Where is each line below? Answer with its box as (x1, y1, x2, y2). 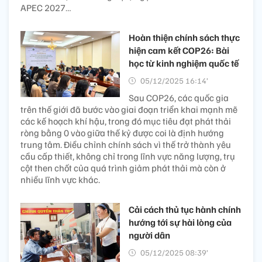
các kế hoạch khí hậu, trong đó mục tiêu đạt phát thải (20, 115, 231, 127)
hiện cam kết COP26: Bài (129, 44, 229, 56)
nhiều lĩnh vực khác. (20, 174, 100, 185)
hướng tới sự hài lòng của (129, 216, 232, 228)
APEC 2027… (20, 2, 71, 13)
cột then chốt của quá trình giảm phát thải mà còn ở (20, 162, 226, 174)
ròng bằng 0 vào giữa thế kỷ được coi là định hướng (20, 127, 224, 139)
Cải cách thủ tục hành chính (129, 204, 241, 215)
